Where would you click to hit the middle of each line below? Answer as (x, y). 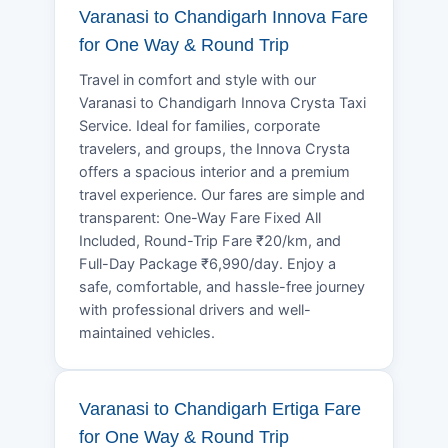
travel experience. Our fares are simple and (222, 194)
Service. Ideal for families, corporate (199, 125)
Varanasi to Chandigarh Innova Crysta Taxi (222, 102)
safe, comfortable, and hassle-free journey (222, 286)
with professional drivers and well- (195, 309)
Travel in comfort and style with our (197, 79)
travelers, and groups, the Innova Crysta (214, 148)
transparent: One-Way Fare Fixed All (200, 217)
